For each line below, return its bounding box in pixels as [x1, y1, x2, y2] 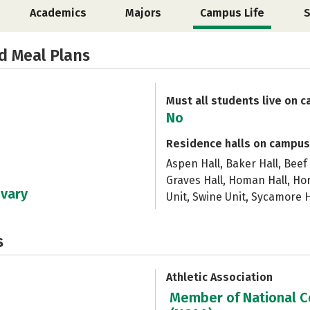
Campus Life [200, 6, 265, 19]
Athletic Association [166, 271, 273, 284]
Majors [125, 6, 161, 19]
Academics [29, 6, 86, 19]
